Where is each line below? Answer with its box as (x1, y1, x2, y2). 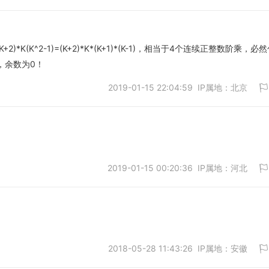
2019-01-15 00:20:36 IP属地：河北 (107, 163, 247, 173)
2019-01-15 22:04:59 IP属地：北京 (108, 82, 247, 92)
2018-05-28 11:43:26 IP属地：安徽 (108, 243, 247, 253)
